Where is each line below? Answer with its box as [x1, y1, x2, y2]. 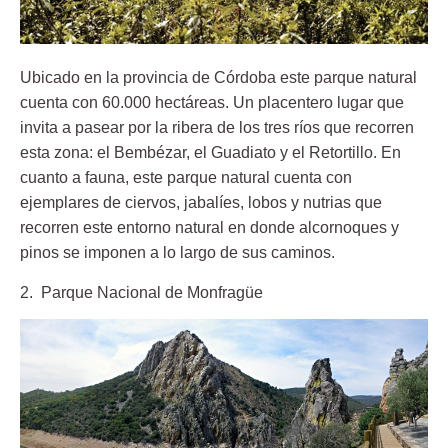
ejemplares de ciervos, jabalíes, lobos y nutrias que [20, 194, 382, 212]
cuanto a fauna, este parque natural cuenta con [20, 169, 352, 187]
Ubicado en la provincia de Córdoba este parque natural [20, 69, 417, 87]
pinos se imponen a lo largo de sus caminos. [20, 244, 335, 262]
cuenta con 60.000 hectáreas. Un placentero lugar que [20, 94, 404, 112]
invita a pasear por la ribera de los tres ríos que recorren [20, 119, 414, 137]
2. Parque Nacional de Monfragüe [20, 283, 263, 301]
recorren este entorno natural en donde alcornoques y [20, 219, 399, 237]
